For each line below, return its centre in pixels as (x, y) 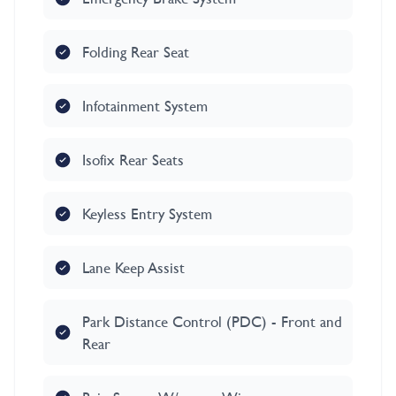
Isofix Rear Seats (133, 160)
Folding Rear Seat (136, 52)
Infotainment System (145, 106)
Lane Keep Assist (133, 268)
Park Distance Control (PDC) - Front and (212, 322)
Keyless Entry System (147, 214)
